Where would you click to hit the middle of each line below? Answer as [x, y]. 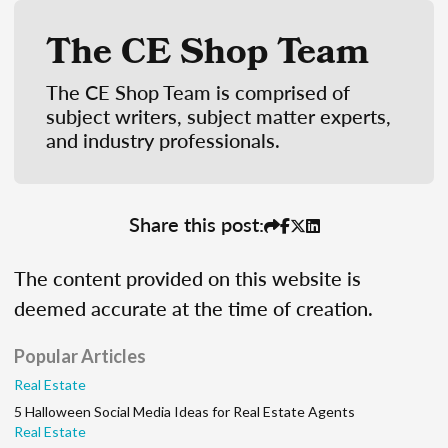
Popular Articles [80, 356]
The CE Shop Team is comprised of [198, 92]
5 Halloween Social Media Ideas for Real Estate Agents [184, 412]
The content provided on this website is [187, 278]
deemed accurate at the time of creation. [193, 308]
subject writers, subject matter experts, [218, 116]
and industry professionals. [163, 140]
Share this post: [196, 223]
